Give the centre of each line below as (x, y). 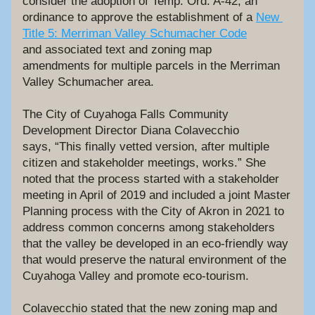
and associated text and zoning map (117, 50)
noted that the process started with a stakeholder (151, 179)
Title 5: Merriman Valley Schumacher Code (135, 33)
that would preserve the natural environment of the (154, 260)
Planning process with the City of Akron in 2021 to (153, 211)
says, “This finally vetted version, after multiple (146, 147)
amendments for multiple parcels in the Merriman (151, 66)
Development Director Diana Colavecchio (131, 130)
